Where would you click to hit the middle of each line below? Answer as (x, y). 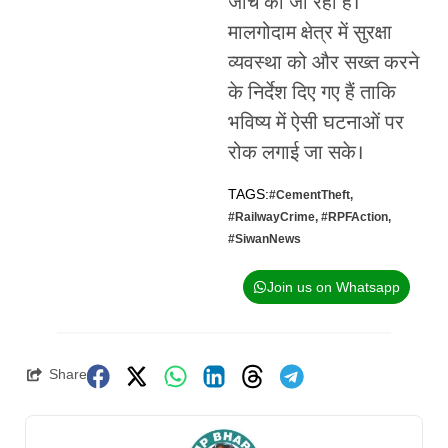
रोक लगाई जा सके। (295, 153)
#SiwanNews (264, 239)
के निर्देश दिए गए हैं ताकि (311, 93)
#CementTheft (309, 195)
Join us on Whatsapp (333, 287)
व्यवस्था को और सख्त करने (323, 63)
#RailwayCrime (271, 217)
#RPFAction (354, 217)
